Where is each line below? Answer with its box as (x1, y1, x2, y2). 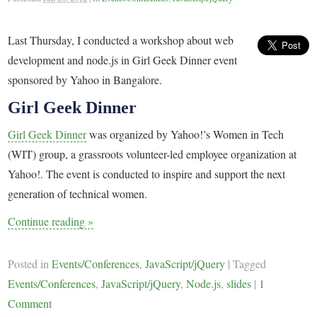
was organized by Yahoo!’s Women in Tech (86, 127, 284, 142)
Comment (8, 295, 52, 311)
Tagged (233, 255, 267, 271)
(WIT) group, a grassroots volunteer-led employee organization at (8, 146, 297, 162)
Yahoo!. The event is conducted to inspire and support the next (8, 166, 286, 182)
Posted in (8, 255, 52, 271)
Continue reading (8, 213, 88, 229)
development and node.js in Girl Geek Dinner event (8, 52, 238, 68)
